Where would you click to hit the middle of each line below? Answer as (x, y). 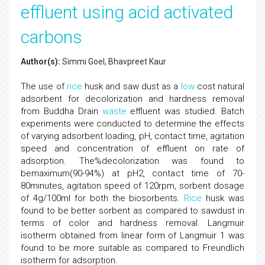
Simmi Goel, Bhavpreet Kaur (113, 62)
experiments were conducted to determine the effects (132, 124)
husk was (223, 198)
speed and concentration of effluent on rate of (132, 148)
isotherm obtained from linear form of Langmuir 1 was (132, 235)
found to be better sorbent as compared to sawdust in (132, 211)
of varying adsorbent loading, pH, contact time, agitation (132, 136)
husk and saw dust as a (131, 86)
